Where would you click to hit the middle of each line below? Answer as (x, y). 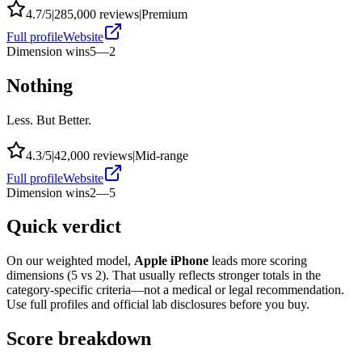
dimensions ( (39, 276)
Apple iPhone (171, 261)
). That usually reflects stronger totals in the (211, 276)
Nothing (40, 85)
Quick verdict (64, 227)
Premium (164, 14)
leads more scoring (258, 261)
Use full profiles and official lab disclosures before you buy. (158, 305)
